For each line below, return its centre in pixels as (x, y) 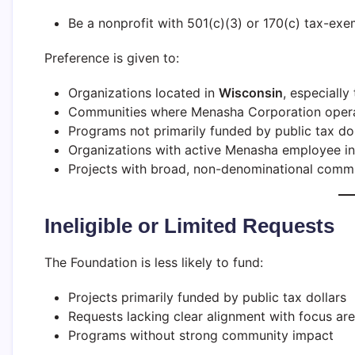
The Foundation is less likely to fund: (154, 262)
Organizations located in (143, 92)
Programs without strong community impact (201, 335)
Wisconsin (251, 92)
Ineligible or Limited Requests (189, 225)
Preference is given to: (112, 57)
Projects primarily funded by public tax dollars (207, 297)
